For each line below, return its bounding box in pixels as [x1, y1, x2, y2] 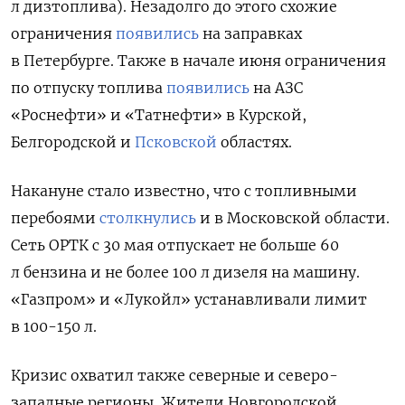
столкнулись [99, 209, 196, 228]
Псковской [135, 133, 217, 152]
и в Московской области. [196, 209, 390, 228]
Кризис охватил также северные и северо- [11, 366, 338, 385]
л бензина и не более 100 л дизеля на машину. [11, 263, 360, 282]
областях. [217, 133, 292, 152]
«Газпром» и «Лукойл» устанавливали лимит [11, 290, 367, 309]
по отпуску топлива [11, 79, 166, 98]
